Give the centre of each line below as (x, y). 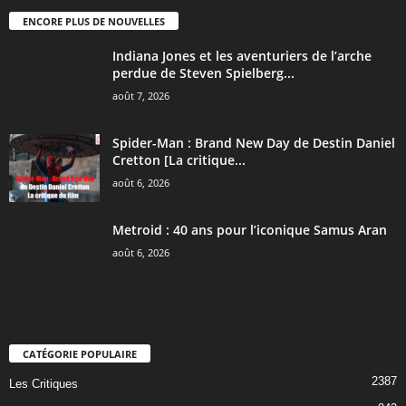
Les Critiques (43, 383)
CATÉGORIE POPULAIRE (80, 353)
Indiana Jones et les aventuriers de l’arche (242, 55)
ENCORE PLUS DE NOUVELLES (94, 21)
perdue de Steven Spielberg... (203, 72)
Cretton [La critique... (179, 159)
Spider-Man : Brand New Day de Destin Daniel (254, 142)
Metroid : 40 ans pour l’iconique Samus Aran (250, 229)
